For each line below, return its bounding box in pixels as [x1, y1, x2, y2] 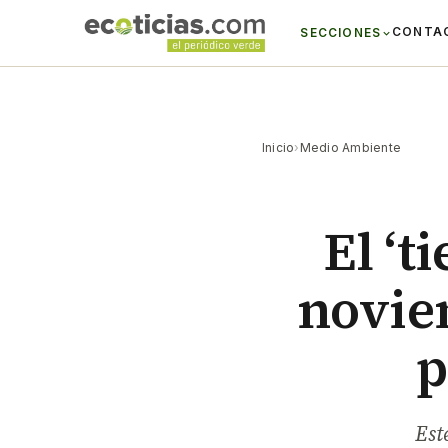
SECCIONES [300, 26, 382, 40]
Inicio [262, 140, 295, 155]
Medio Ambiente [299, 140, 402, 155]
